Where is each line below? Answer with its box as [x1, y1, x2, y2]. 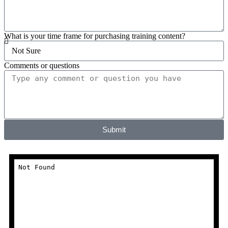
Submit [102, 125, 126, 134]
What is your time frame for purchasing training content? [4, 31, 185, 40]
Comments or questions [4, 61, 79, 70]
